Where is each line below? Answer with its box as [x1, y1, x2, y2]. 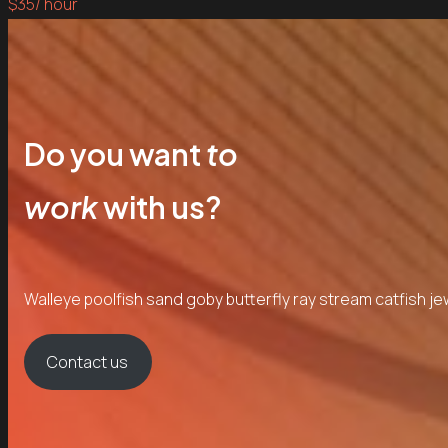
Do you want [24, 135, 206, 174]
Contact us [47, 351, 129, 374]
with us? [98, 188, 222, 227]
